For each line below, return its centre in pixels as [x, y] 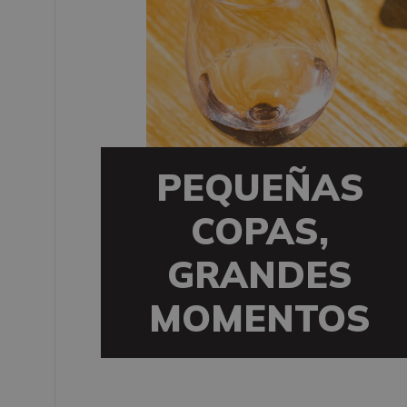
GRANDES [260, 275]
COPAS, [260, 231]
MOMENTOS [260, 318]
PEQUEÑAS [260, 188]
